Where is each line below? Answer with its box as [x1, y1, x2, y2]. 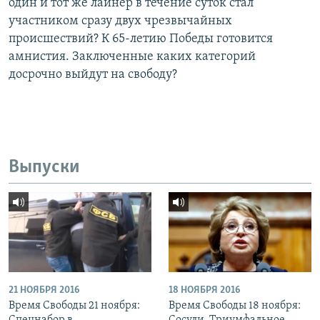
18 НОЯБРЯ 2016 [169, 285, 240, 296]
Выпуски [9, 158, 80, 178]
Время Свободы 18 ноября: [169, 300, 301, 312]
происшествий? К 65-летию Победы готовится [9, 32, 273, 46]
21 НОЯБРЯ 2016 [9, 285, 79, 296]
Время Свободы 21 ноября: [9, 300, 140, 312]
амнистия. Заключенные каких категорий [9, 50, 256, 64]
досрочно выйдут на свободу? [9, 68, 177, 82]
